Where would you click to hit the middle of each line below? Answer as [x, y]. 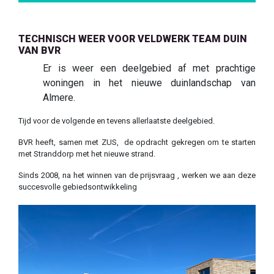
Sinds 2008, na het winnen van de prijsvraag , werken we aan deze [137, 176]
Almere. [59, 98]
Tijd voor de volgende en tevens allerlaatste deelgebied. [117, 121]
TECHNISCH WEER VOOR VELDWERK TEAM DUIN [133, 39]
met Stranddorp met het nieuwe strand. [87, 154]
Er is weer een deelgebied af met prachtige [149, 68]
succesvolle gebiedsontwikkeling [78, 187]
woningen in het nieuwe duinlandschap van [149, 83]
